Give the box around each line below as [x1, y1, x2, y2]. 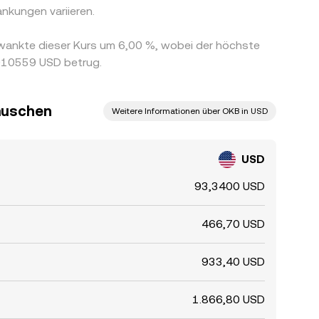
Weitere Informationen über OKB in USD [112, 106, 268, 116]
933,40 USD [202, 255, 265, 268]
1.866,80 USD [192, 293, 265, 306]
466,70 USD [202, 217, 265, 231]
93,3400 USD [194, 179, 265, 193]
